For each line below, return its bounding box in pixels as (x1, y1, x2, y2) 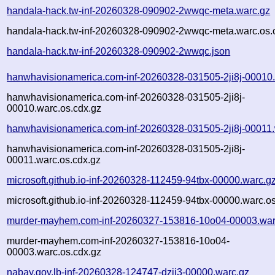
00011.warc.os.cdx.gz (7, 154, 101, 165)
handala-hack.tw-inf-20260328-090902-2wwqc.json (7, 45, 231, 56)
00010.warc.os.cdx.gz (7, 103, 102, 114)
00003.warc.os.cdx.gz (7, 246, 102, 257)
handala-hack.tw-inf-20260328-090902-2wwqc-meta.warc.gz (7, 5, 271, 16)
